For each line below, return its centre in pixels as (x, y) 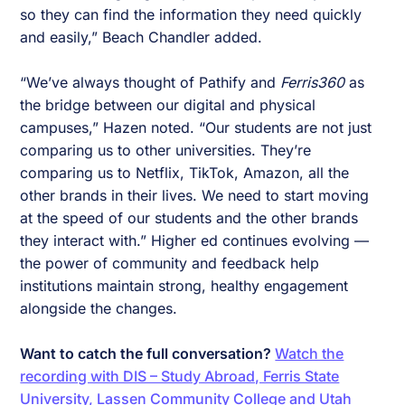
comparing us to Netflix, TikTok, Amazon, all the (185, 173)
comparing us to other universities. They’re (166, 151)
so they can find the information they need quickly (191, 15)
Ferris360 (311, 83)
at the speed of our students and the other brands (189, 218)
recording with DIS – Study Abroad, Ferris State (180, 377)
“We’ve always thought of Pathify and (148, 83)
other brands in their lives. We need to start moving (195, 196)
